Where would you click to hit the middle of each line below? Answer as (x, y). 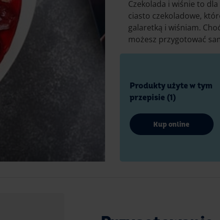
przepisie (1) (152, 98)
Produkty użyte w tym (171, 86)
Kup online (172, 124)
